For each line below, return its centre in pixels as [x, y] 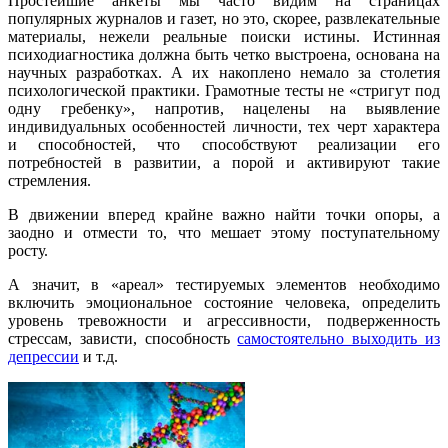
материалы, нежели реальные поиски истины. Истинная [224, 37]
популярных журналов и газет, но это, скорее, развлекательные [224, 19]
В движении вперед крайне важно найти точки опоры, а [224, 215]
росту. [28, 251]
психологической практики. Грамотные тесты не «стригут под [224, 91]
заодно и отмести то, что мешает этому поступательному [224, 233]
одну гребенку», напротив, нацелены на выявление [224, 109]
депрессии [43, 357]
